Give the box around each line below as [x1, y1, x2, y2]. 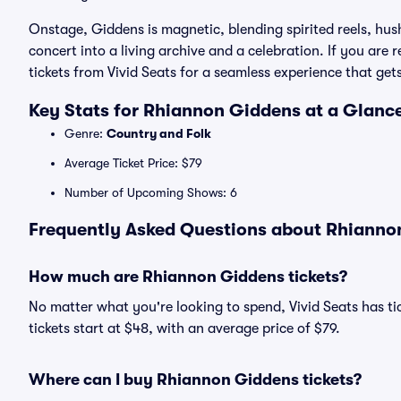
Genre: [64, 126, 107, 141]
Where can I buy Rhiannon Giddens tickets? [29, 371, 362, 388]
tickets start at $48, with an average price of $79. [29, 320, 340, 337]
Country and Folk [107, 126, 211, 141]
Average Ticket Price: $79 [64, 156, 202, 170]
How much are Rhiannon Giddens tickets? [29, 268, 347, 286]
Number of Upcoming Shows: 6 [64, 185, 237, 200]
